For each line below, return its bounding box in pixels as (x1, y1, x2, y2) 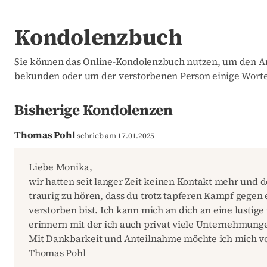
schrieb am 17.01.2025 (75, 131, 155, 141)
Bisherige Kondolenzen (14, 100, 173, 120)
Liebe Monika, (29, 160, 92, 173)
